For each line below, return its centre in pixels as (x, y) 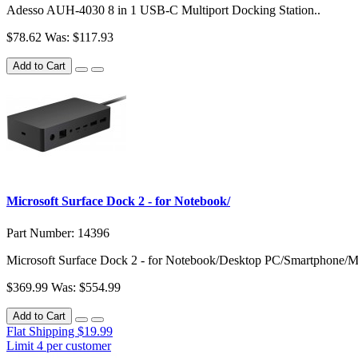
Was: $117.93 (79, 38)
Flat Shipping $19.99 (60, 331)
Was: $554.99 (86, 287)
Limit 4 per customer (59, 345)
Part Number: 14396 (58, 233)
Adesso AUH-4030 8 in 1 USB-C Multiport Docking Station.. (163, 10)
